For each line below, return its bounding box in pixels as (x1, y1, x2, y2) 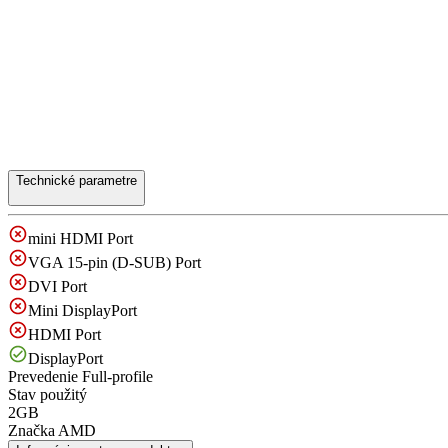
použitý (36, 386, 87, 403)
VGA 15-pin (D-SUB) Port (28, 254, 201, 271)
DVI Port (28, 278, 87, 295)
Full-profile (78, 368, 153, 385)
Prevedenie (8, 368, 78, 385)
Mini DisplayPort (28, 302, 137, 319)
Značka (8, 422, 55, 439)
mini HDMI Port (28, 230, 133, 247)
